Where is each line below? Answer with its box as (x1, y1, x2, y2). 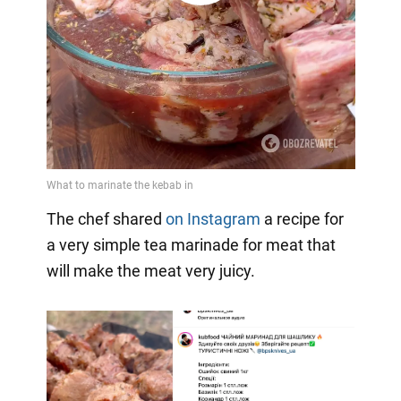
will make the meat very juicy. (46, 260, 255, 280)
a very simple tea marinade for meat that (46, 235, 336, 254)
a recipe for (260, 209, 344, 228)
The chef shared (46, 209, 166, 228)
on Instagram (165, 209, 260, 228)
